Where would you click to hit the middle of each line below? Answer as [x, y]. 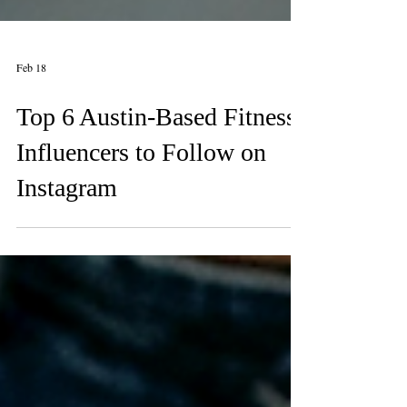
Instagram [67, 228]
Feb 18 [31, 107]
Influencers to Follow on [141, 192]
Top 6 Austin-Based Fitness [156, 157]
